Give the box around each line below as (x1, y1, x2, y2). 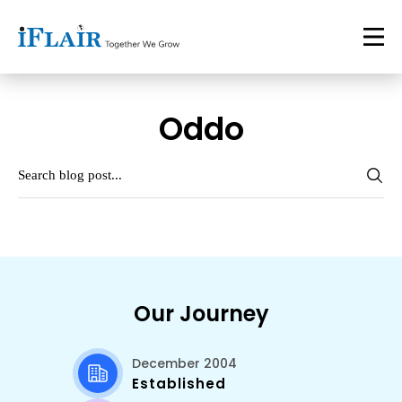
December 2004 (132, 354, 237, 372)
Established (132, 374, 226, 393)
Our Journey (133, 299, 269, 328)
